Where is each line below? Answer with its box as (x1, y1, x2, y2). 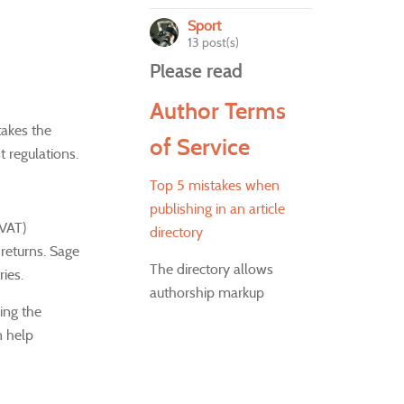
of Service (150, 133, 250, 161)
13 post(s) (188, 34, 239, 50)
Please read (150, 60, 243, 83)
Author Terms (150, 96, 286, 125)
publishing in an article (150, 200, 285, 217)
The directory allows (150, 261, 273, 278)
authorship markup (150, 284, 264, 301)
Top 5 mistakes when (150, 177, 280, 194)
